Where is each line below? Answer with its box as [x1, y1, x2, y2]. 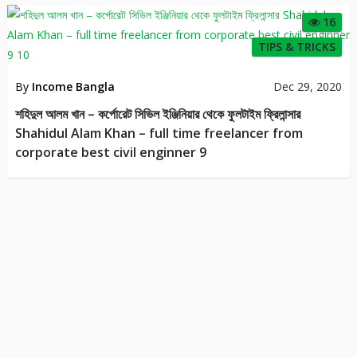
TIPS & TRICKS [258, 38, 336, 54]
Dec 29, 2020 [273, 78, 343, 94]
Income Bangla [31, 78, 115, 94]
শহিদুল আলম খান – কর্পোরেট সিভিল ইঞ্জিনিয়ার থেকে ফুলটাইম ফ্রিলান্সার [14, 104, 300, 123]
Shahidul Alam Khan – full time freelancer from [14, 124, 303, 142]
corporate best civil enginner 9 [14, 143, 206, 161]
